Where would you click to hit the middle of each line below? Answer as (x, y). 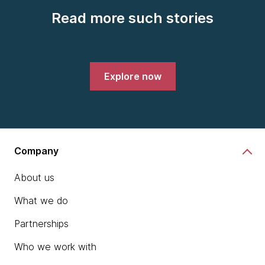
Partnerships (41, 224)
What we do (41, 201)
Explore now (132, 76)
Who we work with (55, 247)
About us (34, 177)
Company (36, 151)
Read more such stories (132, 18)
